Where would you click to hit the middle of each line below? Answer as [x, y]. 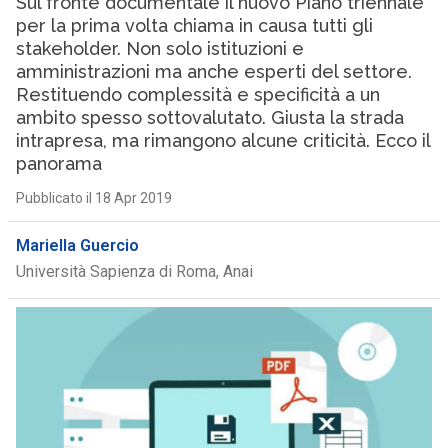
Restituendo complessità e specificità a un [197, 94]
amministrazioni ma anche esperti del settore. [213, 71]
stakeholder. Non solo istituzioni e [159, 48]
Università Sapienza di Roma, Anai [134, 271]
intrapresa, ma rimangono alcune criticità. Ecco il [222, 140]
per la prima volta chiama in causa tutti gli [194, 25]
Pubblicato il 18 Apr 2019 [93, 198]
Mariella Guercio [77, 245]
